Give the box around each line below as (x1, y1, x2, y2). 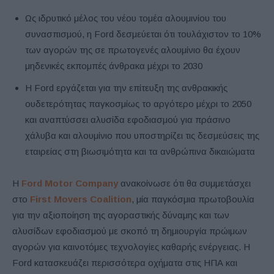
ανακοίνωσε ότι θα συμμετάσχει (118, 178, 251, 189)
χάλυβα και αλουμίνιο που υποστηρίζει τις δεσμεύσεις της (25, 130, 259, 141)
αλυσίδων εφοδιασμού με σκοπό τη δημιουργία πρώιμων (12, 226, 247, 237)
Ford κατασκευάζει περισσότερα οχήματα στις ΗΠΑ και (12, 257, 237, 268)
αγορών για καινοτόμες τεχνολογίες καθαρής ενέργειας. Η (12, 242, 250, 253)
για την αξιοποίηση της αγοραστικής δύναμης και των (12, 210, 229, 221)
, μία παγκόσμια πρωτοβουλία (131, 194, 254, 205)
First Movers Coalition (30, 194, 131, 205)
